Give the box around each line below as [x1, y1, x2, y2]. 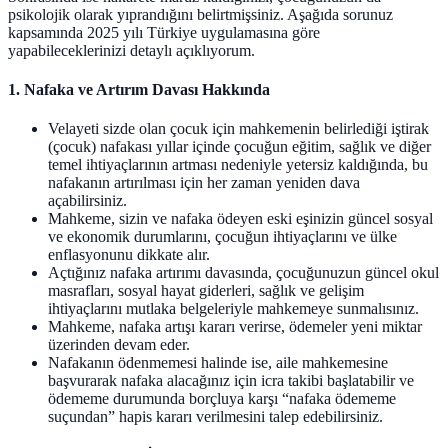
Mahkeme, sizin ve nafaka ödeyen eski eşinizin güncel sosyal [48, 210, 433, 228]
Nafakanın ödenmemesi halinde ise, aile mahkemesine [48, 354, 388, 372]
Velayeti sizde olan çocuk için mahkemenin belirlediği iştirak [48, 120, 429, 138]
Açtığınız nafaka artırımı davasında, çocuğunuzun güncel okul [48, 264, 439, 282]
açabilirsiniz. [48, 192, 127, 210]
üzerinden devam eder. [48, 336, 190, 354]
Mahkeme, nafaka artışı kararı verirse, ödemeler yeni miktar [48, 318, 422, 336]
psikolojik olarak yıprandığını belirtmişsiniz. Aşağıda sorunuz [8, 5, 393, 23]
